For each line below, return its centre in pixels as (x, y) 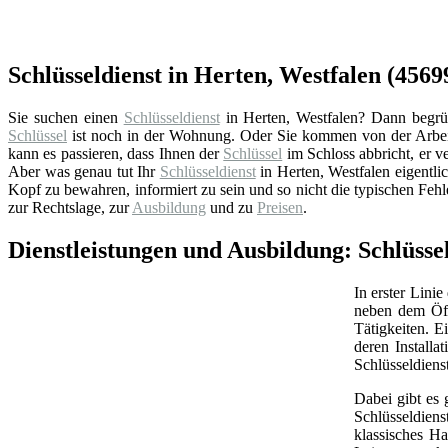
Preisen (280, 207)
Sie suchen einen (66, 117)
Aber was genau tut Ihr (84, 171)
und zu (231, 207)
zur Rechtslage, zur (70, 207)
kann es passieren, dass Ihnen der (116, 153)
